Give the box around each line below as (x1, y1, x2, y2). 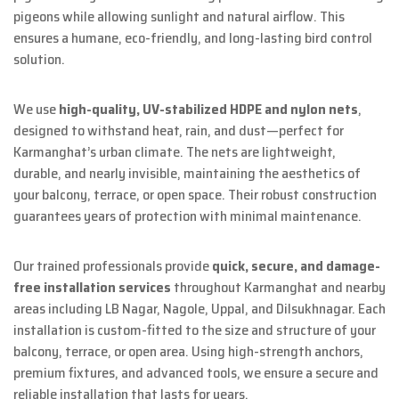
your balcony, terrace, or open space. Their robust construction (13, 183, 377, 207)
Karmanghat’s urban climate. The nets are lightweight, (13, 141, 336, 164)
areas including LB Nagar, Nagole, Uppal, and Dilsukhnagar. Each (13, 297, 386, 321)
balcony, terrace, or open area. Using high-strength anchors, (13, 340, 363, 363)
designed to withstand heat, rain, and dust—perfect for (13, 119, 344, 142)
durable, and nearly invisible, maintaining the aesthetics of (13, 162, 361, 185)
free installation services (13, 276, 171, 299)
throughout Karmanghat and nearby (171, 276, 386, 299)
